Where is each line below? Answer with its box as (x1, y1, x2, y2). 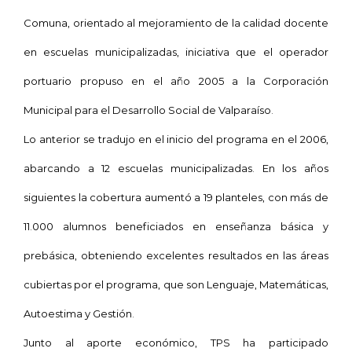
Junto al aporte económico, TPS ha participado (24, 335, 328, 349)
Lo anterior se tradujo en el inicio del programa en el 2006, (24, 132, 328, 145)
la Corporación (246, 74, 328, 87)
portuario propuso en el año (24, 74, 199, 87)
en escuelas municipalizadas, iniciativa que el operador (24, 45, 328, 58)
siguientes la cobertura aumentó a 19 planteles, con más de (24, 190, 328, 203)
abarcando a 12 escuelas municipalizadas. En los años (24, 161, 328, 174)
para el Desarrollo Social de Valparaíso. (72, 103, 273, 116)
